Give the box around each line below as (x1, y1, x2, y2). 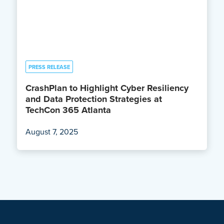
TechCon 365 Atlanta (25, 103, 113, 116)
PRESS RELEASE (28, 62, 70, 71)
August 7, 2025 (25, 125, 78, 137)
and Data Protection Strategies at (25, 92, 162, 105)
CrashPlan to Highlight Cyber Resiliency (25, 81, 188, 94)
